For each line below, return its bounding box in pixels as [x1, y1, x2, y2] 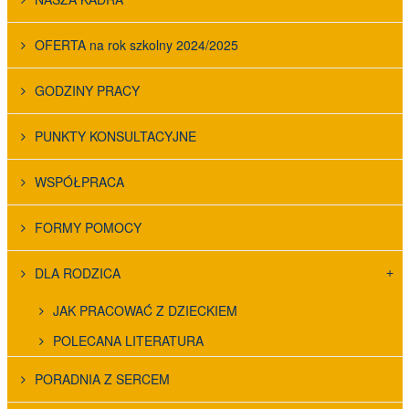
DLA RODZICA [34, 264, 121, 283]
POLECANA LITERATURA [52, 331, 204, 351]
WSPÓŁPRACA [34, 173, 124, 192]
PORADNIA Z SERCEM [34, 370, 170, 389]
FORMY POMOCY [34, 218, 142, 237]
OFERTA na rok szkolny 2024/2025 [34, 36, 238, 55]
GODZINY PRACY [34, 81, 140, 100]
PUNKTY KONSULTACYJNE [34, 127, 196, 146]
